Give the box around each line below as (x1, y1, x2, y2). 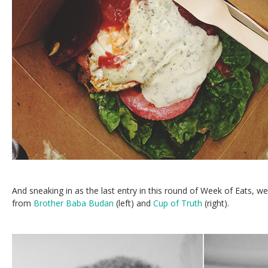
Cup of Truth (153, 197, 202, 209)
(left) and (114, 197, 153, 209)
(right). (202, 197, 229, 209)
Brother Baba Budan (33, 197, 114, 209)
